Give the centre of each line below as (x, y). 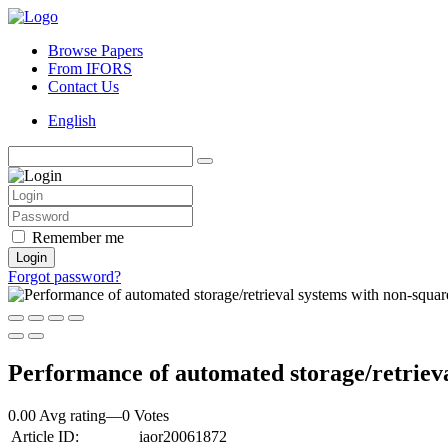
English (72, 120)
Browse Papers (95, 50)
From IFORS (90, 68)
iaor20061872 (183, 436)
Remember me (78, 237)
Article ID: (45, 436)
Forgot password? (64, 276)
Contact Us (83, 86)
